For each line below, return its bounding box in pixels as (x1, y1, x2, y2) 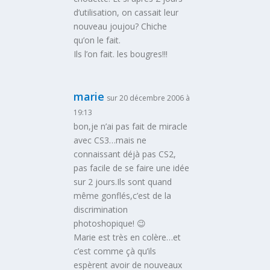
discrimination (74, 203, 128, 215)
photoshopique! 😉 (74, 217, 146, 229)
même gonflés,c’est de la (74, 189, 172, 201)
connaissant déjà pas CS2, (74, 148, 177, 160)
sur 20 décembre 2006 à (107, 92, 190, 103)
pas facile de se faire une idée (74, 162, 190, 174)
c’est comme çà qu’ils (74, 245, 157, 257)
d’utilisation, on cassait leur (74, 6, 179, 18)
